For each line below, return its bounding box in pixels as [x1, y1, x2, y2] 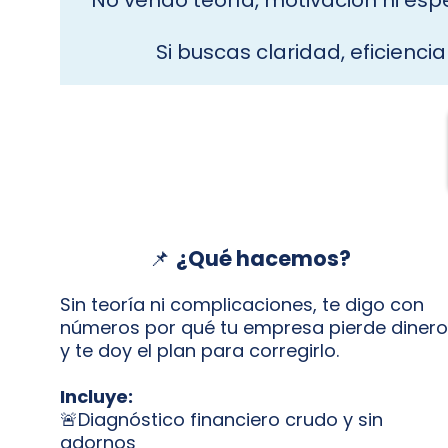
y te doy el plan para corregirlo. [60, 338, 339, 363]
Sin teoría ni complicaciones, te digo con [60, 292, 424, 317]
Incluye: [60, 384, 133, 409]
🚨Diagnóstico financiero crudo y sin [60, 407, 383, 432]
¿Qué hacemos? [175, 244, 351, 273]
